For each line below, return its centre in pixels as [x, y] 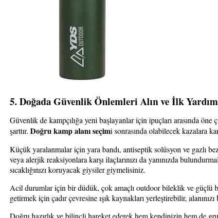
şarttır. [20, 130]
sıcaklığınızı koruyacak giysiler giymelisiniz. [78, 169]
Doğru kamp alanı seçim [70, 130]
